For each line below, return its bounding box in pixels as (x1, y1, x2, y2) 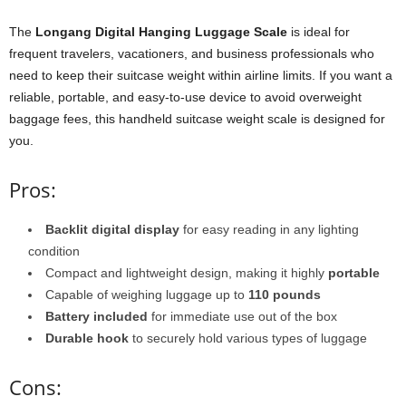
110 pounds (248, 286, 321, 302)
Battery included (45, 308, 148, 324)
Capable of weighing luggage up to (45, 286, 248, 302)
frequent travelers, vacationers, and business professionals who (9, 45, 374, 61)
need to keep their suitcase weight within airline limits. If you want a (9, 67, 392, 82)
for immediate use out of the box (148, 308, 337, 324)
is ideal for (287, 24, 350, 39)
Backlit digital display (45, 221, 179, 237)
